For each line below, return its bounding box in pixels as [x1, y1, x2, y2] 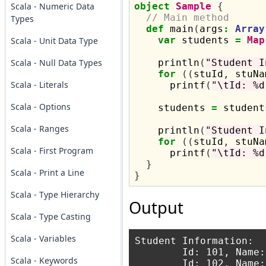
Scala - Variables [10, 233, 76, 244]
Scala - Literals [10, 79, 68, 90]
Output [128, 197, 183, 218]
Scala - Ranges [10, 123, 69, 134]
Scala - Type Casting [10, 211, 91, 222]
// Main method [145, 12, 229, 23]
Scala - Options [10, 101, 71, 112]
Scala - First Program [10, 145, 93, 156]
